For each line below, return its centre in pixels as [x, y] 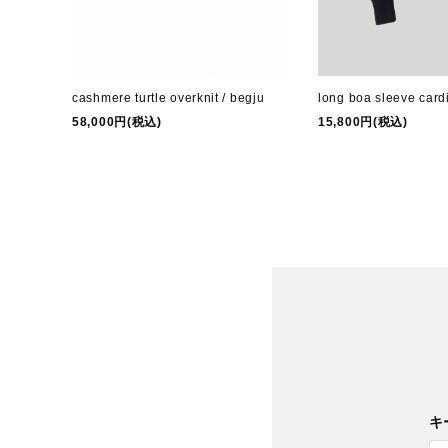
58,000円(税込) [117, 121]
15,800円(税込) [363, 121]
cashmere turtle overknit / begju [168, 97]
